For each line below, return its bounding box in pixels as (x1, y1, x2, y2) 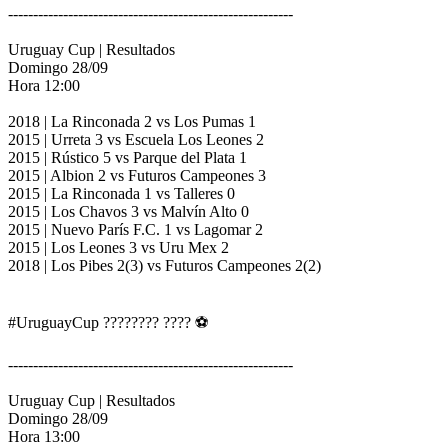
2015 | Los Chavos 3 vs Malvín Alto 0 (8, 203, 249, 221)
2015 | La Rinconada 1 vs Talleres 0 (8, 185, 235, 203)
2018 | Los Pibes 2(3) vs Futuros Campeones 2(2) (8, 257, 321, 275)
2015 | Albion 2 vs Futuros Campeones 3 (8, 167, 266, 185)
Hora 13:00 (8, 428, 80, 446)
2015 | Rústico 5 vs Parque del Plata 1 (8, 149, 247, 167)
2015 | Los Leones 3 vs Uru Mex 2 (8, 239, 229, 257)
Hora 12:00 (8, 77, 80, 95)
